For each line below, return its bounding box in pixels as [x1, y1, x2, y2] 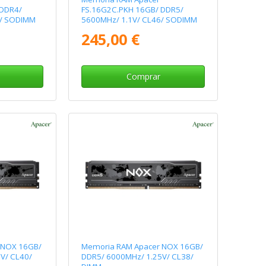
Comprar [126, 70, 160, 82]
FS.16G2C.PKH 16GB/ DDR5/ [81, 4, 184, 15]
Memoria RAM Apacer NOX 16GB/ [81, 241, 204, 252]
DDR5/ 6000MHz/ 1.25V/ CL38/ [81, 251, 194, 262]
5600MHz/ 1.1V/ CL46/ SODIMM [81, 14, 198, 25]
